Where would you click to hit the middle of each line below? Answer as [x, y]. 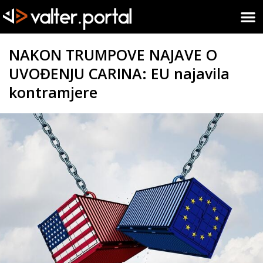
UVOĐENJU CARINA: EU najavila [119, 73]
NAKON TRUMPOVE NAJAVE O [113, 54]
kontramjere [53, 92]
